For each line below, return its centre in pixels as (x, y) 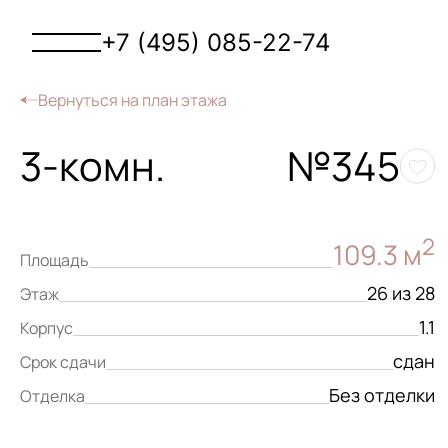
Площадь (54, 260)
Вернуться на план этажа (132, 100)
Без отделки (382, 395)
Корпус (46, 328)
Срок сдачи (63, 362)
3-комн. (92, 165)
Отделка (52, 396)
